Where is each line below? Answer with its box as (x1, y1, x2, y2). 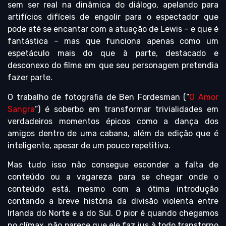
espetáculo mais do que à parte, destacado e (8, 48, 218, 59)
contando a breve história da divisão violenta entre (8, 196, 218, 206)
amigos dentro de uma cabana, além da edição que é (8, 128, 218, 138)
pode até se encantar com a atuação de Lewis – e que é (8, 24, 218, 34)
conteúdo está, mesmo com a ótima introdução (8, 184, 218, 194)
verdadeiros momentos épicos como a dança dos (8, 116, 218, 126)
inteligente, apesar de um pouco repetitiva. (8, 140, 171, 150)
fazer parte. (8, 73, 52, 83)
